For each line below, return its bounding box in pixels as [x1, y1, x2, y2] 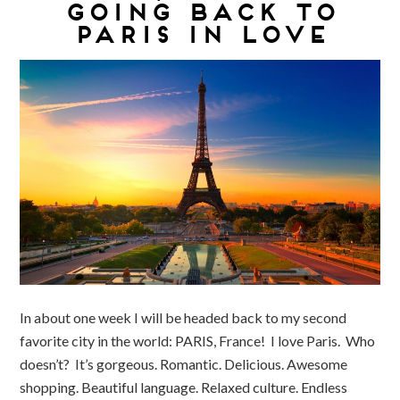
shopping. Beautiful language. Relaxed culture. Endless [20, 378, 348, 396]
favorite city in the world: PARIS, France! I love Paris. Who [20, 331, 376, 349]
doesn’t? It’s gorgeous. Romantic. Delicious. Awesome [20, 354, 348, 372]
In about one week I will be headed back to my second [20, 308, 347, 326]
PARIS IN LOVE [71, 21, 329, 47]
